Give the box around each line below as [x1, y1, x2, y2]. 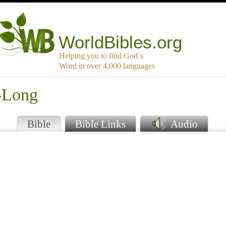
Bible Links [75, 118, 126, 130]
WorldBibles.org [59, 32, 183, 52]
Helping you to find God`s [59, 51, 143, 61]
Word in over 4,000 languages [59, 62, 155, 71]
